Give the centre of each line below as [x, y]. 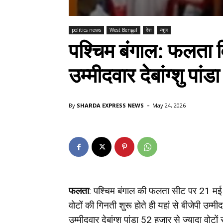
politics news [86, 30]
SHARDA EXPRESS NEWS [110, 106]
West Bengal [123, 30]
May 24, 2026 [169, 106]
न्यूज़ [164, 30]
